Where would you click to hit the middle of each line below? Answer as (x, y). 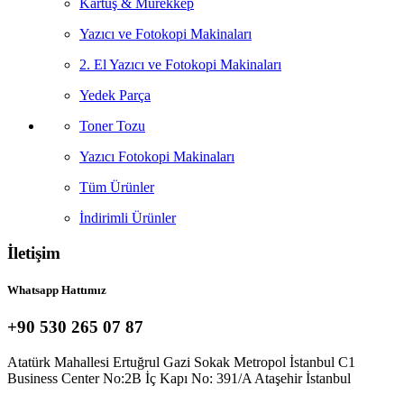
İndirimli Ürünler (128, 218)
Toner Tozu (112, 126)
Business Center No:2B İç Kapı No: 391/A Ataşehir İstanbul (179, 379)
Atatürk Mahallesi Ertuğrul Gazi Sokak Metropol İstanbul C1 (181, 363)
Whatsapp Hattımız (57, 290)
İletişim (34, 253)
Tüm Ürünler (117, 188)
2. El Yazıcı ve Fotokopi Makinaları (180, 65)
